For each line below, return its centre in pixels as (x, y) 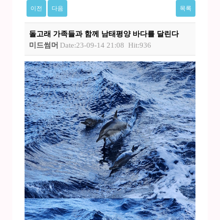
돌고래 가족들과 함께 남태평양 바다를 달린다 (104, 34)
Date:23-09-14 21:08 (92, 45)
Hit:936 (140, 45)
